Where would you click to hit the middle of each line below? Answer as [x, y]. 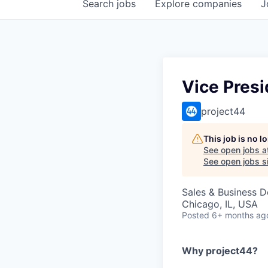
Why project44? [220, 251]
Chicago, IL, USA [220, 204]
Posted [196, 215]
